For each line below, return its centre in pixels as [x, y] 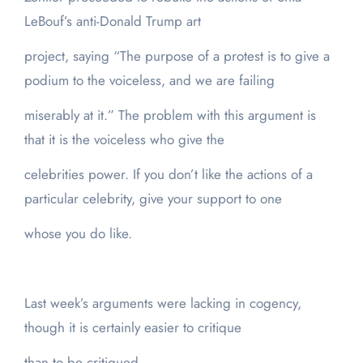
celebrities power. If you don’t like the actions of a [168, 175]
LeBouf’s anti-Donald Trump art [112, 21]
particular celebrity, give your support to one [153, 199]
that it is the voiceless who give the [124, 140]
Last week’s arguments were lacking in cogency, [162, 303]
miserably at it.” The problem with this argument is [170, 115]
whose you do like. [78, 234]
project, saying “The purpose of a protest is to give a [177, 56]
